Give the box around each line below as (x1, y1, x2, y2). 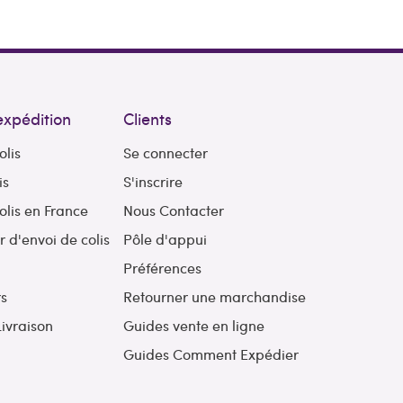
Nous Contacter (122, 201, 224, 220)
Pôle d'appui (122, 229, 207, 249)
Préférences (122, 258, 201, 278)
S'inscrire (122, 172, 183, 192)
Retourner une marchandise (122, 287, 306, 307)
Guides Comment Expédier (122, 345, 299, 364)
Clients (122, 107, 172, 130)
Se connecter (122, 143, 208, 163)
